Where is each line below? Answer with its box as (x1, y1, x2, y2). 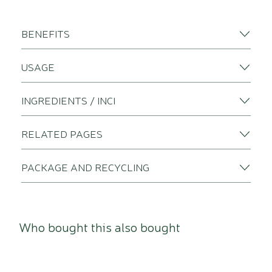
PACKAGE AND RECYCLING (21, 160, 149, 174)
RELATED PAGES (21, 126, 103, 140)
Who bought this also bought (19, 218, 180, 235)
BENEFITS (21, 26, 70, 40)
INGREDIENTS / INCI (21, 93, 115, 107)
